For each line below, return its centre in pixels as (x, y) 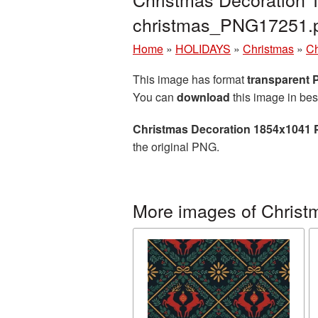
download (203, 97)
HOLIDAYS (203, 49)
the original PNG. (176, 147)
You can (155, 97)
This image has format (190, 79)
